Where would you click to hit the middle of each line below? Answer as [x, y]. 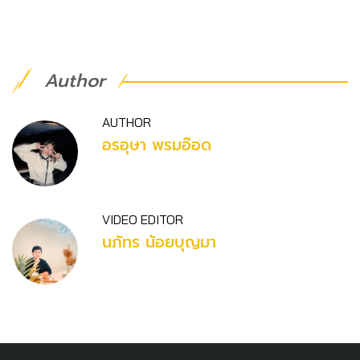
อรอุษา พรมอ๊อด [157, 145]
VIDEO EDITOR [143, 220]
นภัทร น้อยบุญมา [159, 243]
